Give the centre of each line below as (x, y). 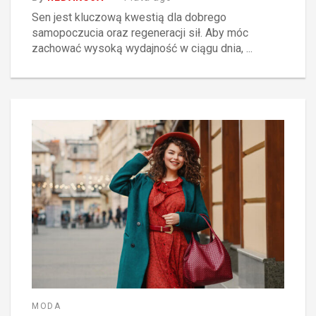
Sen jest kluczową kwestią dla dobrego (129, 17)
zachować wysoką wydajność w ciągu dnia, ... (142, 48)
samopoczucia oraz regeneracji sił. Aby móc (140, 32)
